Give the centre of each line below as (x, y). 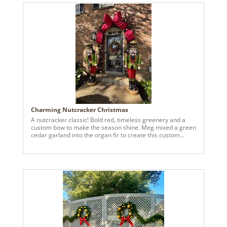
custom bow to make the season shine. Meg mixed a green (113, 128)
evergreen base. (54, 143)
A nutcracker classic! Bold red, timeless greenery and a (108, 120)
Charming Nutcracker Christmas (80, 110)
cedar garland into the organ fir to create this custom (105, 135)
